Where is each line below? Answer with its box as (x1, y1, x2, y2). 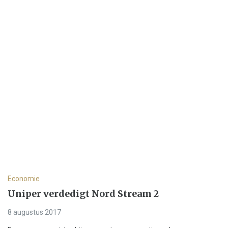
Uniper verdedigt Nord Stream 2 (8, 187, 159, 199)
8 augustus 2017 (8, 208, 61, 216)
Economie (8, 174, 40, 183)
